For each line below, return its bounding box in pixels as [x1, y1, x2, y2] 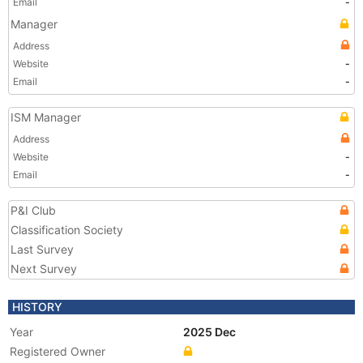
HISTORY [12, 300, 62, 314]
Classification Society [11, 223, 123, 237]
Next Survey [11, 262, 77, 275]
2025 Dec [183, 325, 238, 339]
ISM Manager [11, 110, 81, 124]
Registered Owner [10, 344, 105, 358]
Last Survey [11, 242, 74, 256]
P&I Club [11, 203, 56, 217]
